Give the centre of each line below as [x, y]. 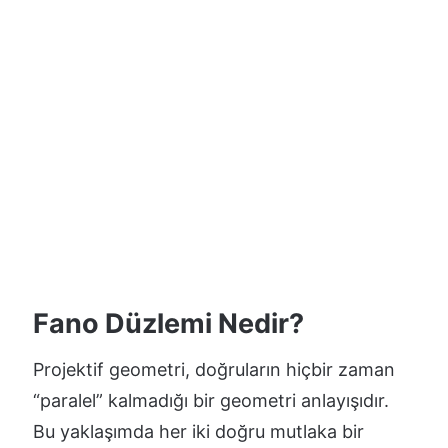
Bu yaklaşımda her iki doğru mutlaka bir [198, 431]
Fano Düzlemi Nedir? [168, 323]
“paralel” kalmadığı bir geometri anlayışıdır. [211, 400]
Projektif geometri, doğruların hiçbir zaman [214, 369]
